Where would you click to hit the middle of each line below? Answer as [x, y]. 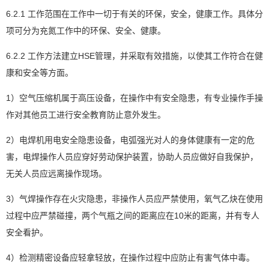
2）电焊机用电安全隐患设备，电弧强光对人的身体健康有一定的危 [130, 140]
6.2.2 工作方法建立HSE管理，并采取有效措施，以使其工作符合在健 [134, 56]
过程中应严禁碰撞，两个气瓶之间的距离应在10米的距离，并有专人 [133, 215]
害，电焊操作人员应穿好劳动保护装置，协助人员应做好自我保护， [132, 156]
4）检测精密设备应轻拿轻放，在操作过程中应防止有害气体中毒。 [130, 257]
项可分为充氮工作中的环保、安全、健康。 [86, 30]
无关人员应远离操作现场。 [56, 173]
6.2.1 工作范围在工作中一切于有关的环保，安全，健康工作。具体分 [134, 14]
